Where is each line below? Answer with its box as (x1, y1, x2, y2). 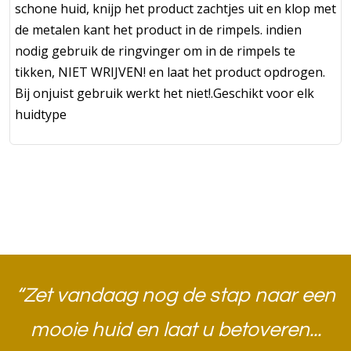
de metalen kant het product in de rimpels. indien (15, 20, 302, 38)
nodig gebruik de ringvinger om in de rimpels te (15, 42, 295, 60)
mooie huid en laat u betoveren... (30, 319, 321, 340)
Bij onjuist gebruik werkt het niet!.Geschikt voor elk (15, 84, 314, 102)
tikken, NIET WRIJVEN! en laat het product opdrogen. (15, 63, 325, 81)
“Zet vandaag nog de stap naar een (16, 284, 335, 306)
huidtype (15, 105, 67, 123)
